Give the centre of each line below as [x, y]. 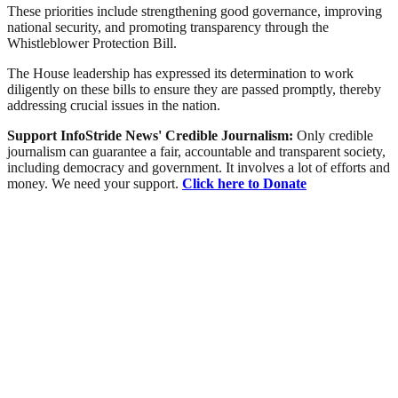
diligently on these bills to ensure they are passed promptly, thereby [194, 90]
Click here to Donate [244, 184]
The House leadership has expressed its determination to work [180, 74]
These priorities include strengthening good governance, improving [195, 12]
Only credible [335, 136]
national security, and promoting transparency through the [168, 28]
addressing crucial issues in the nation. [114, 106]
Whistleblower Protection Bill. [92, 44]
